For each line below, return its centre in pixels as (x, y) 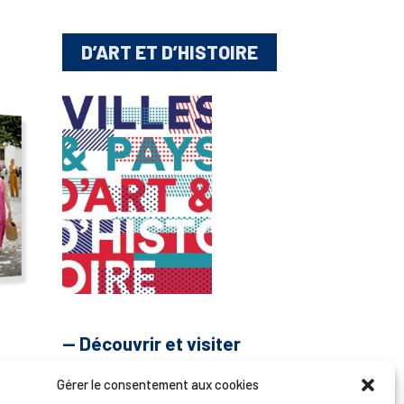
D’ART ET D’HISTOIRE (169, 52)
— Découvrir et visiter (151, 344)
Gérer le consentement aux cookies (157, 384)
